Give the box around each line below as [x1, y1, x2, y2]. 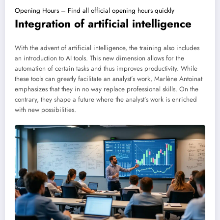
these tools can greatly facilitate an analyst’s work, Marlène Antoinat [15, 74, 202, 84]
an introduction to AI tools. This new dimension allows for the [15, 54, 184, 63]
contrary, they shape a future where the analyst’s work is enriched [15, 95, 197, 105]
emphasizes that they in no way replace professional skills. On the [15, 84, 198, 94]
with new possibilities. [15, 105, 76, 115]
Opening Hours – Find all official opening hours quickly [15, 5, 174, 15]
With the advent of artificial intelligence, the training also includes [15, 43, 199, 53]
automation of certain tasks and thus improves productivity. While [15, 64, 197, 74]
